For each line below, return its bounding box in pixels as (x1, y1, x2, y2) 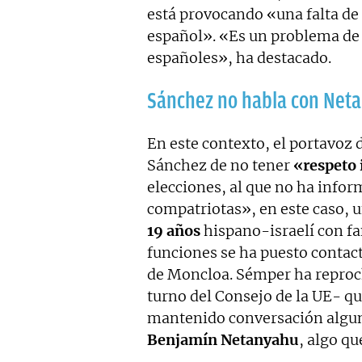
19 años (147, 221, 200, 240)
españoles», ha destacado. (147, 48, 331, 67)
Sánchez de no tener (147, 155, 293, 175)
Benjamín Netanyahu (147, 330, 299, 349)
